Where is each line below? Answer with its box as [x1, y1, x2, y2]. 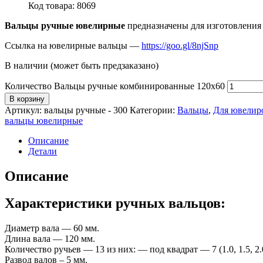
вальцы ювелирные [5, 115, 83, 126]
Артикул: [5, 104, 44, 115]
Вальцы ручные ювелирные [5, 20, 125, 31]
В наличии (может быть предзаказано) [5, 60, 159, 70]
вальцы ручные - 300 [44, 104, 127, 115]
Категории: [130, 104, 177, 115]
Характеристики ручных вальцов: [5, 195, 225, 211]
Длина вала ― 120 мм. [5, 234, 95, 244]
